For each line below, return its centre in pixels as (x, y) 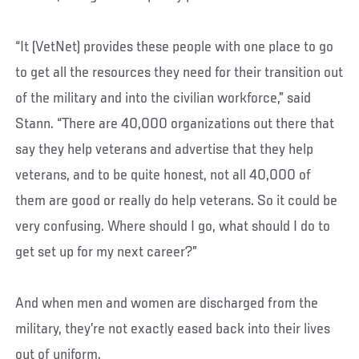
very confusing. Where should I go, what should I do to (173, 226)
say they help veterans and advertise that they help (165, 149)
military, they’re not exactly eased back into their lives (173, 329)
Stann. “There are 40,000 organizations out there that (175, 124)
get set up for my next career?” (107, 252)
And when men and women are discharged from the (167, 303)
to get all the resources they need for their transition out (179, 73)
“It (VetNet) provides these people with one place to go (175, 47)
